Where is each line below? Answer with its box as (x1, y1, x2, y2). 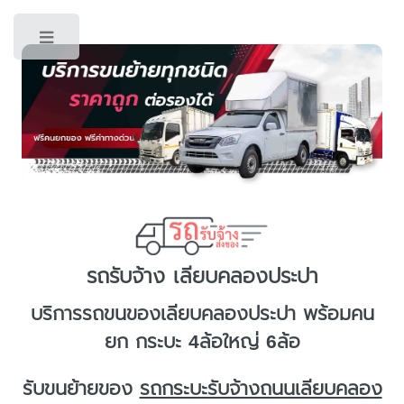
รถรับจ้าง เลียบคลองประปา (86, 260, 318, 292)
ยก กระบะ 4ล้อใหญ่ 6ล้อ (104, 327, 300, 357)
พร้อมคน (295, 299, 374, 329)
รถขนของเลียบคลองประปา (81, 299, 296, 329)
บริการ (30, 299, 82, 329)
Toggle (96, 31, 134, 50)
